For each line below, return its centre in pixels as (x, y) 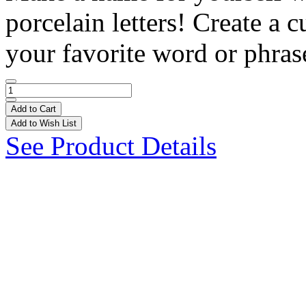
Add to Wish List (44, 123)
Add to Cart (33, 109)
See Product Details (111, 145)
